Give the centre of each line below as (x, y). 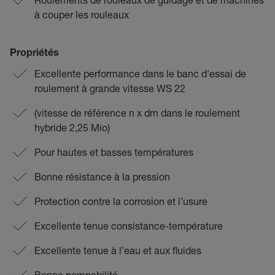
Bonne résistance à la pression (102, 176)
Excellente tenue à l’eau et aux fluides (118, 250)
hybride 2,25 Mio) (72, 127)
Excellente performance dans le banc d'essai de (140, 73)
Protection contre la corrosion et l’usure (121, 201)
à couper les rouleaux (82, 14)
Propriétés (34, 54)
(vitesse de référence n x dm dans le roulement (137, 113)
